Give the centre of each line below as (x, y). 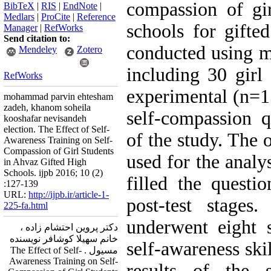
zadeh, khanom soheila (47, 107)
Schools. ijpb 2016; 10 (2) (53, 173)
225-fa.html (26, 205)
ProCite (56, 17)
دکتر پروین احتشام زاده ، (69, 227)
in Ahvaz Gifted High (45, 162)
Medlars (19, 17)
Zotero (90, 49)
